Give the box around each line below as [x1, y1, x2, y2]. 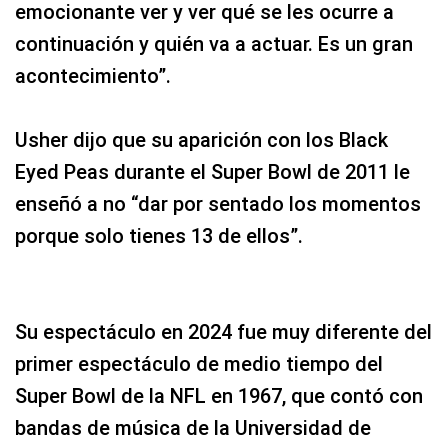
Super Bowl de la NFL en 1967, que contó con [15, 383, 423, 408]
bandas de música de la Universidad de [15, 415, 371, 440]
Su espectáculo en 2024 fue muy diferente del [15, 319, 432, 344]
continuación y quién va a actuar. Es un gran [15, 31, 413, 56]
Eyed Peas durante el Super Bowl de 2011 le [15, 159, 410, 184]
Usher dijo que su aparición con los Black [15, 127, 388, 152]
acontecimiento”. [15, 63, 171, 88]
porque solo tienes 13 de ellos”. [15, 223, 303, 248]
